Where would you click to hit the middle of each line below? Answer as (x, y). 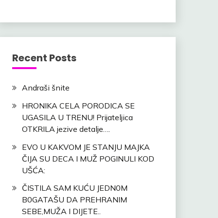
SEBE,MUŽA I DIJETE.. (61, 211)
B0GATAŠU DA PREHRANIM (74, 200)
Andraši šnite (45, 88)
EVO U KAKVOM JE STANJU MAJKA (86, 147)
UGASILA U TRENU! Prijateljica (77, 117)
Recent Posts (44, 58)
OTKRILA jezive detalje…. (66, 129)
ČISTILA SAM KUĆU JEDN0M (74, 188)
